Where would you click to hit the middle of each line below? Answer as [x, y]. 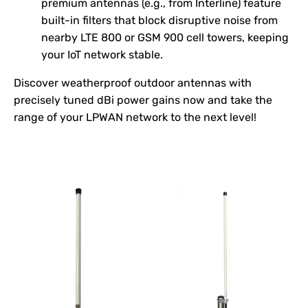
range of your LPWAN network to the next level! [135, 117]
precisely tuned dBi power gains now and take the [143, 100]
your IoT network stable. [102, 54]
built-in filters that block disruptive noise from [159, 20]
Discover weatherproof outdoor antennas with [133, 82]
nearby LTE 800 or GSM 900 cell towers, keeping [165, 37]
